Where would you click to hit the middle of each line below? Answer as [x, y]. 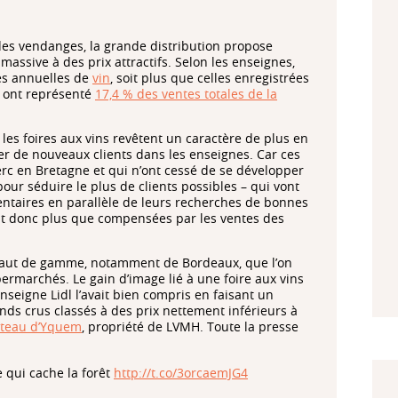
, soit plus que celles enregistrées [210, 77]
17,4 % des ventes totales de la [186, 93]
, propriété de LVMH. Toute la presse [190, 326]
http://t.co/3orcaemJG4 [181, 372]
